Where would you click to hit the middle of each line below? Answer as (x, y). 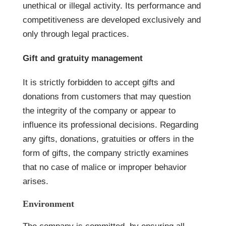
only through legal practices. (76, 34)
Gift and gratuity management (83, 58)
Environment (48, 204)
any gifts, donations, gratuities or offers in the (108, 139)
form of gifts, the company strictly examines (106, 153)
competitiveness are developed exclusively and (112, 20)
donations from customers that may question (107, 96)
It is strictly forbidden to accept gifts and (99, 82)
